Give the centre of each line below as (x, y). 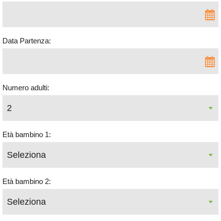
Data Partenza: (27, 41)
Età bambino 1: (27, 135)
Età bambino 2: (27, 182)
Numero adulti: (26, 88)
